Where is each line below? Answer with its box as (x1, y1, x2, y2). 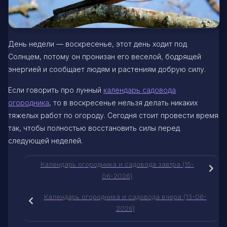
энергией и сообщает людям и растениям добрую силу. (8, 64, 206, 73)
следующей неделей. (8, 136, 83, 145)
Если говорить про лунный (8, 85, 103, 94)
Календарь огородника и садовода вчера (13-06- (44, 192, 207, 201)
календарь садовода (103, 85, 176, 94)
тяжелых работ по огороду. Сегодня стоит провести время (8, 110, 218, 120)
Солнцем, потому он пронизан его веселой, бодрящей (8, 52, 201, 61)
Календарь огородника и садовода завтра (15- (40, 160, 194, 169)
